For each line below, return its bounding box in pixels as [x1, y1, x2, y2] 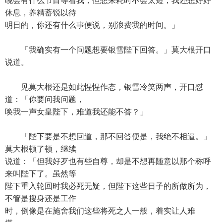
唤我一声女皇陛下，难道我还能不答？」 [5, 108, 148, 116]
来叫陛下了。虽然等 [5, 169, 76, 178]
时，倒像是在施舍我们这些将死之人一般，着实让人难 [5, 207, 195, 215]
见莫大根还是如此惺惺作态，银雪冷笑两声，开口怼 [5, 83, 203, 91]
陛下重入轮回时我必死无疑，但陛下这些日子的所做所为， [5, 182, 211, 190]
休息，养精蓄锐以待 [5, 8, 76, 17]
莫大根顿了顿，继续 [5, 145, 76, 153]
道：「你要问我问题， [5, 95, 84, 104]
